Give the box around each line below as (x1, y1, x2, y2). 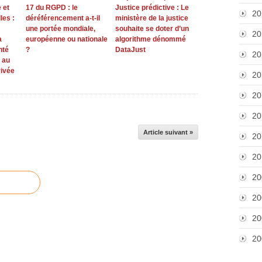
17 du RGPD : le (26, 3, 78, 12)
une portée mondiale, (26, 24, 95, 33)
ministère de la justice (115, 13, 188, 22)
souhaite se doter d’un (115, 24, 189, 33)
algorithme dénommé (115, 35, 186, 43)
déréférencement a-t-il (26, 13, 100, 22)
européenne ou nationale (26, 35, 108, 43)
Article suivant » (143, 128, 193, 136)
